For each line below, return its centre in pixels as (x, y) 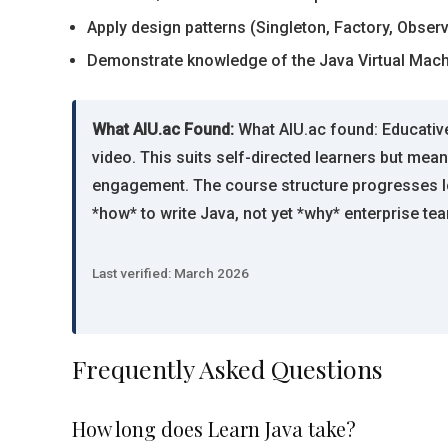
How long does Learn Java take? (214, 428)
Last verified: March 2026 (170, 273)
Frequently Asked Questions (227, 368)
